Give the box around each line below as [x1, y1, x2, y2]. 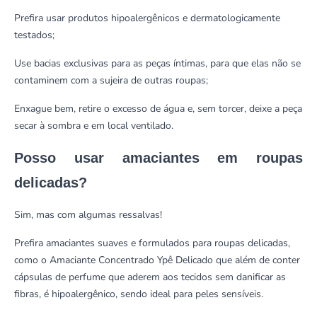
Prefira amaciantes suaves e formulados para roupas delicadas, [14, 236, 290, 250]
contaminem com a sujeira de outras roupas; [14, 73, 208, 87]
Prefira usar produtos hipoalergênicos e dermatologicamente [14, 11, 280, 25]
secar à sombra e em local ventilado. [14, 118, 176, 132]
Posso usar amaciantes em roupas [14, 149, 303, 166]
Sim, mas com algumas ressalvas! [14, 207, 168, 221]
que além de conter [213, 253, 300, 267]
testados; [14, 28, 57, 42]
